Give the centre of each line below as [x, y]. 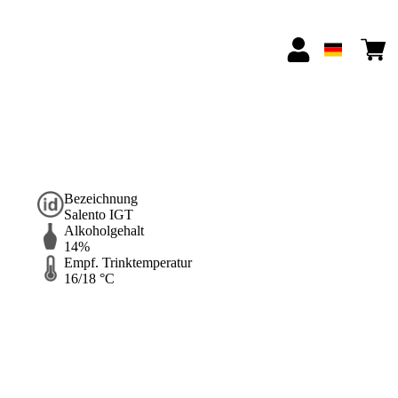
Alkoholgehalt [103, 231]
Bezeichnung [100, 199]
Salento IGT [98, 215]
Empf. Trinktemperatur [127, 263]
